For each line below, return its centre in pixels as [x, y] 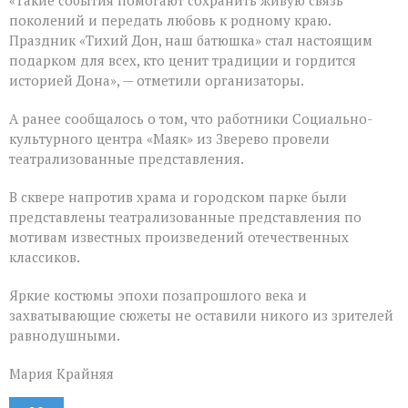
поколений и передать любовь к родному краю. [170, 20]
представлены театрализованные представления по [185, 217]
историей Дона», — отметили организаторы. [157, 81]
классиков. [45, 257]
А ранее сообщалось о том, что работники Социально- [191, 119]
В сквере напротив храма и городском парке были [178, 197]
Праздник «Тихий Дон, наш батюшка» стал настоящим [191, 41]
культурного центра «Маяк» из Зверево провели [169, 139]
